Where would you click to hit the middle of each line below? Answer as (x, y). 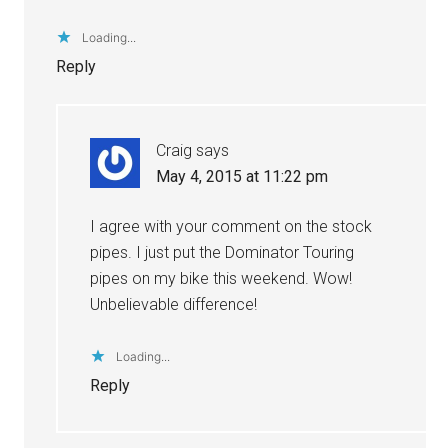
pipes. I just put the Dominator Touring (222, 252)
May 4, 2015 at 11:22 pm (242, 176)
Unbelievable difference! (174, 304)
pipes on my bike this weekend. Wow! (221, 278)
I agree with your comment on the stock (231, 226)
